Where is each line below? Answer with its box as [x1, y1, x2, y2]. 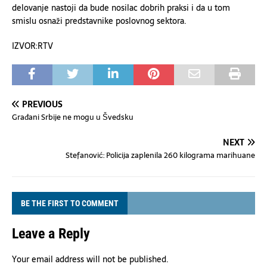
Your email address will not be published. [12, 253, 169, 266]
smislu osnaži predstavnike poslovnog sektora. [12, 14, 187, 27]
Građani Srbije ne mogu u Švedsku [12, 111, 133, 123]
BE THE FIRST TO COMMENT [21, 198, 119, 208]
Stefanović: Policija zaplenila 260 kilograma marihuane [66, 149, 255, 162]
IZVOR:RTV [12, 39, 53, 52]
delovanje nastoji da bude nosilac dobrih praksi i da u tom [12, 1, 230, 14]
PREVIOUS [22, 98, 63, 111]
